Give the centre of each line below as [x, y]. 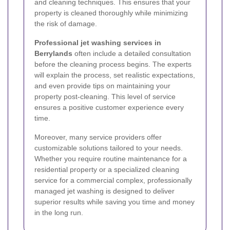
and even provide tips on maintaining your [102, 85]
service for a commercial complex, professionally [113, 180]
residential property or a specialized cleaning [107, 169]
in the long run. [59, 212]
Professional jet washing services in [98, 42]
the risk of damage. [66, 23]
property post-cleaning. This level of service [105, 96]
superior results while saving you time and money [114, 202]
